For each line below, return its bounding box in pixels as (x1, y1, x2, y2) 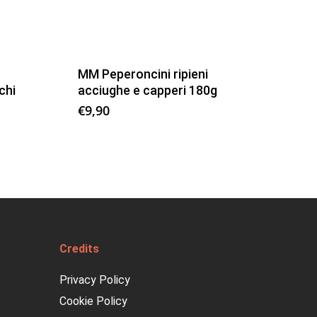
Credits (59, 242, 100, 255)
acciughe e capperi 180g (78, 82, 218, 98)
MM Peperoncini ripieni (78, 66, 209, 81)
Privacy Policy (59, 273, 131, 287)
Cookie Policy (59, 294, 128, 308)
